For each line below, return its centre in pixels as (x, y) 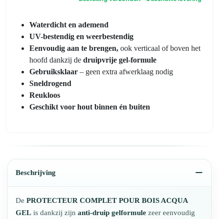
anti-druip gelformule (112, 213)
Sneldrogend (50, 84)
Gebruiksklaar (54, 72)
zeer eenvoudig (171, 213)
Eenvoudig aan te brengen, (74, 48)
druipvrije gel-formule (120, 60)
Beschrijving (36, 173)
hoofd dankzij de (56, 60)
